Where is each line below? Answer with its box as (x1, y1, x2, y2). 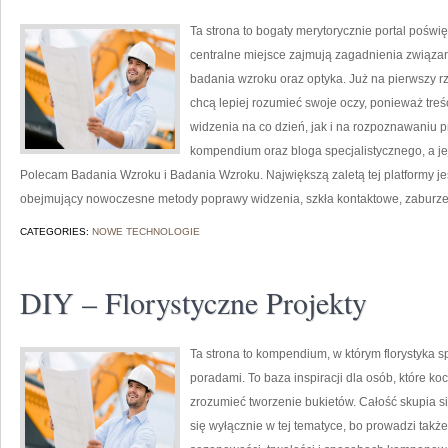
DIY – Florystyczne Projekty (20, 282, 367, 322)
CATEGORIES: (20, 226, 92, 237)
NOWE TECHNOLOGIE (92, 226, 200, 237)
